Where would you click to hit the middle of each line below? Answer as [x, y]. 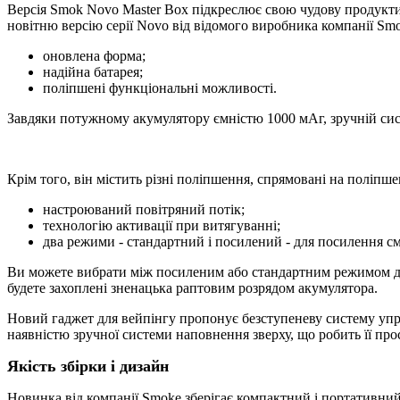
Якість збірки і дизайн [88, 366]
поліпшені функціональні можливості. [160, 87]
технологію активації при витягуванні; [162, 225]
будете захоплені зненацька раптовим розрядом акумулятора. [192, 287]
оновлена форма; [94, 55]
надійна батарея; [93, 71]
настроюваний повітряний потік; [144, 209]
